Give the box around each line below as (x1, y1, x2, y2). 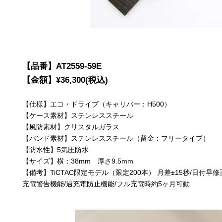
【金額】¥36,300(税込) (22, 75, 109, 85)
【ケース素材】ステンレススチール (22, 111, 134, 120)
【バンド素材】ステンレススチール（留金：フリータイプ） (22, 134, 210, 143)
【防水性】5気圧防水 (22, 146, 89, 154)
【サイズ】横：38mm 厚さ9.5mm (22, 157, 134, 166)
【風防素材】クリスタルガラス (22, 123, 120, 131)
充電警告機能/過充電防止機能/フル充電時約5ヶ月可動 (22, 180, 190, 188)
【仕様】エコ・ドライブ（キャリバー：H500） (22, 100, 171, 109)
